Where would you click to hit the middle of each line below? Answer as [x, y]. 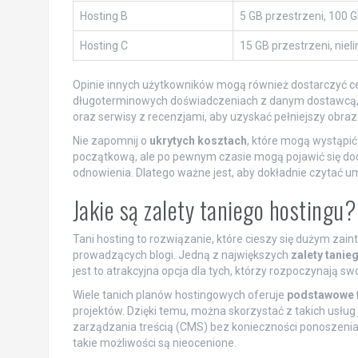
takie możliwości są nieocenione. [154, 343]
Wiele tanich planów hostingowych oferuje [179, 295]
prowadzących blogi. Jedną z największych [181, 255]
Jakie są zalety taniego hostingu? [214, 210]
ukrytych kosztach [198, 141]
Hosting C [103, 46]
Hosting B [103, 16]
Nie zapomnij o [111, 141]
